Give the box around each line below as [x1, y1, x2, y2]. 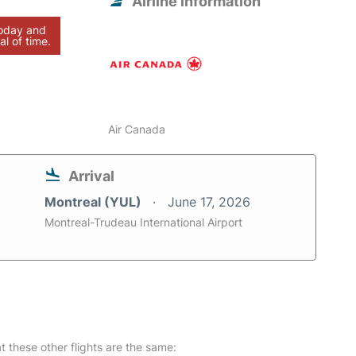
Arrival [68, 168, 114, 185]
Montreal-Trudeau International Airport [44, 215, 242, 230]
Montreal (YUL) [44, 194, 145, 211]
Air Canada [108, 122, 166, 137]
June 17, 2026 [168, 194, 250, 211]
